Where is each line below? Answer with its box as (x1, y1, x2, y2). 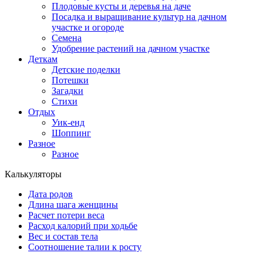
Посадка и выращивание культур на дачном (52, 12, 227, 22)
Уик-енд (52, 117, 85, 128)
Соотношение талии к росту (28, 242, 141, 252)
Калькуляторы (5, 169, 62, 180)
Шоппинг (52, 128, 91, 139)
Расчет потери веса (28, 210, 104, 221)
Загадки (52, 86, 83, 96)
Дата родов (28, 189, 73, 200)
